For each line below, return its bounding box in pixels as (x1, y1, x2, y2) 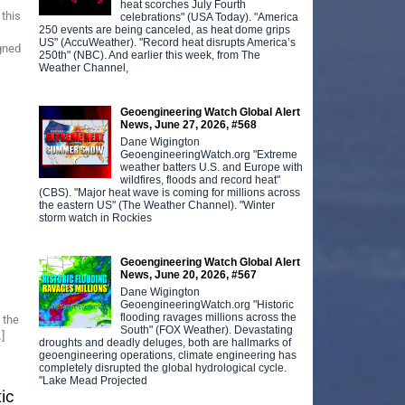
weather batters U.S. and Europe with (120, 160, 304, 174)
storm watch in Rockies (39, 211, 153, 224)
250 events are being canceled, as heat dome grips (39, 23, 291, 36)
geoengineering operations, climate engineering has (39, 348, 297, 362)
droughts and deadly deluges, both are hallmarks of (39, 335, 292, 349)
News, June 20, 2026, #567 (120, 268, 258, 281)
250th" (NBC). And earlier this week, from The (39, 48, 261, 61)
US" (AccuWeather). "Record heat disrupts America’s (39, 35, 297, 49)
